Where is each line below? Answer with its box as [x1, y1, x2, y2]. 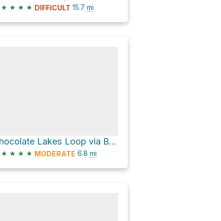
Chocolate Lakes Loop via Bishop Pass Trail [109, 136, 116, 147]
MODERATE [35, 149, 75, 158]
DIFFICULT [35, 3, 71, 12]
